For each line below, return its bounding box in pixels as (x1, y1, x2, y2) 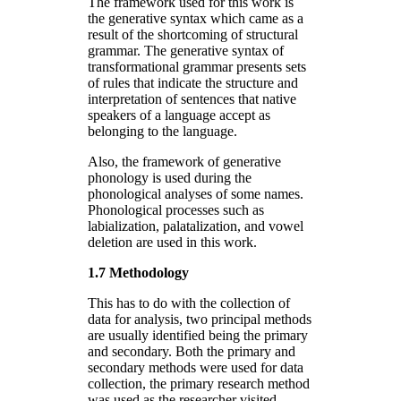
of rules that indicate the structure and (88, 74, 298, 90)
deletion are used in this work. (88, 234, 257, 250)
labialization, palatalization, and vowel (88, 218, 303, 234)
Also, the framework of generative (88, 153, 281, 169)
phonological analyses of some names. (88, 185, 303, 201)
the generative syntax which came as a (88, 10, 303, 26)
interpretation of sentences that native (88, 90, 296, 107)
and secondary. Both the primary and (88, 343, 295, 359)
